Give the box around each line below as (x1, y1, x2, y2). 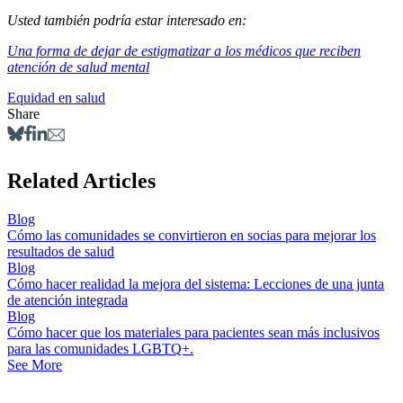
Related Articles (7, 168, 156, 193)
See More (7, 356, 62, 372)
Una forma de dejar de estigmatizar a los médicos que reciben (7, 43, 361, 59)
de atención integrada (7, 291, 128, 308)
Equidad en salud (7, 90, 105, 106)
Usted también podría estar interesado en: (7, 13, 246, 29)
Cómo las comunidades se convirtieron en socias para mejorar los (7, 227, 376, 243)
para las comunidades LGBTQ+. (7, 340, 193, 356)
